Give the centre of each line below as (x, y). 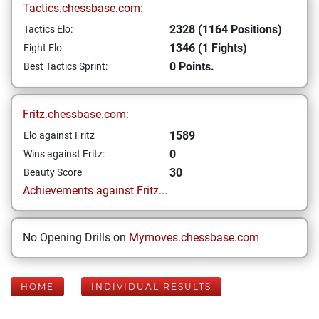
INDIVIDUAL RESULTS (151, 287)
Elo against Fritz (59, 135)
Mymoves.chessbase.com (194, 237)
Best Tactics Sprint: (66, 66)
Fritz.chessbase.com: (76, 114)
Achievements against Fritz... (95, 190)
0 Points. (192, 67)
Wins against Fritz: (64, 154)
